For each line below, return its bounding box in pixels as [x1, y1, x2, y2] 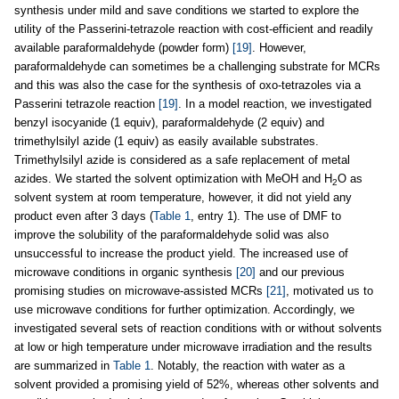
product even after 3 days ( [14, 209, 153, 224]
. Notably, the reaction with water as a [151, 359, 345, 373]
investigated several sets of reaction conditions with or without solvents [14, 322, 382, 336]
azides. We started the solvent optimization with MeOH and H [14, 172, 332, 186]
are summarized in [14, 359, 113, 373]
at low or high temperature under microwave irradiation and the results [14, 340, 372, 354]
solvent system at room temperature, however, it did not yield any [14, 191, 352, 205]
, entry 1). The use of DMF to [191, 209, 341, 224]
